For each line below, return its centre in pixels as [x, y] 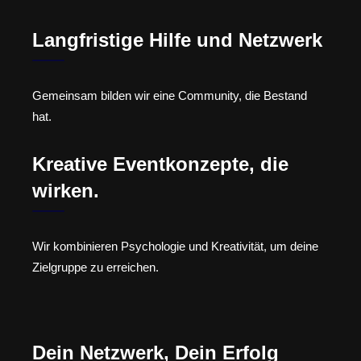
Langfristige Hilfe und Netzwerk [177, 40]
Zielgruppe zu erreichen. [95, 267]
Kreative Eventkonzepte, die [160, 164]
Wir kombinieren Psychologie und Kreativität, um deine [175, 246]
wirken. [66, 190]
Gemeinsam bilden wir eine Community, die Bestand [170, 96]
